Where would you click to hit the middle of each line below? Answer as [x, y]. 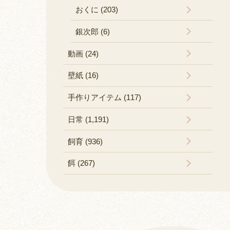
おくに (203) [97, 9]
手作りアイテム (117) [104, 98]
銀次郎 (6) [92, 31]
